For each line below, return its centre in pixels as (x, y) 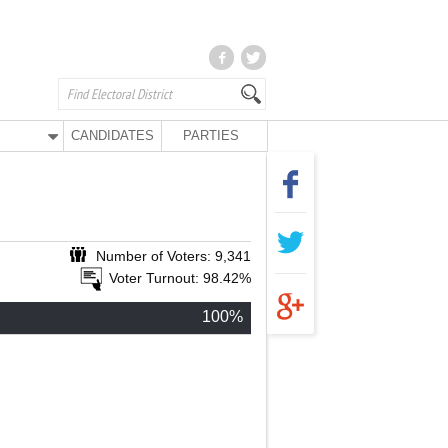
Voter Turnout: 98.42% (180, 278)
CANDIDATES (113, 135)
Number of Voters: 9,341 (173, 256)
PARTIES (210, 135)
